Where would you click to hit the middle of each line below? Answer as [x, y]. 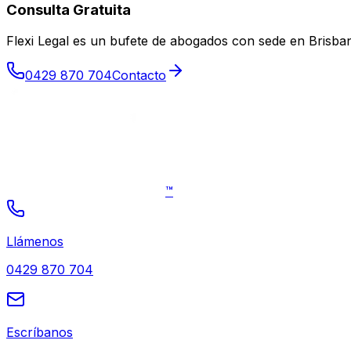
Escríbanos [40, 333]
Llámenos [35, 242]
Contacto [139, 76]
